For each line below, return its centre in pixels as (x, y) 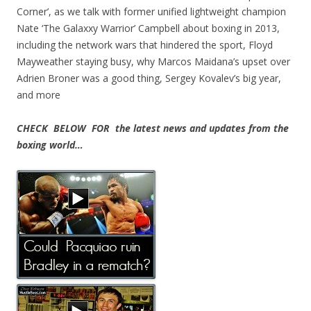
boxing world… (50, 145)
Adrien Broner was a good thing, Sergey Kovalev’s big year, (149, 78)
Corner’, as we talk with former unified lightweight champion (151, 12)
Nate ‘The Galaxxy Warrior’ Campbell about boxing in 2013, (148, 28)
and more (39, 95)
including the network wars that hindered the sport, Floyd (145, 45)
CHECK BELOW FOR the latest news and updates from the (153, 128)
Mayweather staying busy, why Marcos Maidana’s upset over (153, 62)
